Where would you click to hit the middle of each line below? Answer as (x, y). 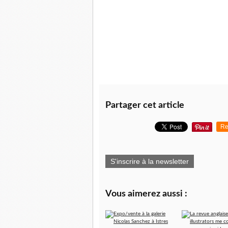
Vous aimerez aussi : (146, 194)
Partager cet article (145, 106)
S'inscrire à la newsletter (150, 162)
